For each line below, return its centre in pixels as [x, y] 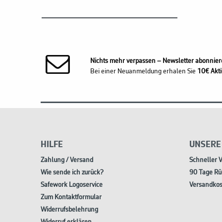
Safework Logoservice [72, 185]
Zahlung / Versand [67, 161]
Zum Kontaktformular [71, 198]
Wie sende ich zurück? [72, 173]
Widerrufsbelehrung [69, 210]
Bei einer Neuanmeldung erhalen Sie [144, 71]
